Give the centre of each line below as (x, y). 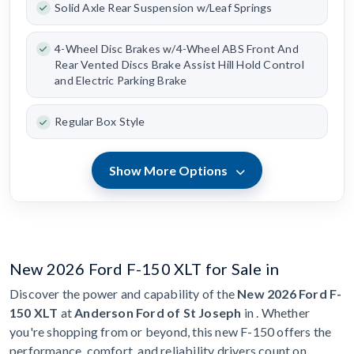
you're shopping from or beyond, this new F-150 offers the (171, 331)
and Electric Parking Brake (121, 80)
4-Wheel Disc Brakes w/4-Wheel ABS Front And (177, 48)
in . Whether (276, 312)
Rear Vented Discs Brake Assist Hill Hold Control (179, 64)
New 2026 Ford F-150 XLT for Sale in (144, 268)
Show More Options (170, 170)
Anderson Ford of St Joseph (158, 312)
